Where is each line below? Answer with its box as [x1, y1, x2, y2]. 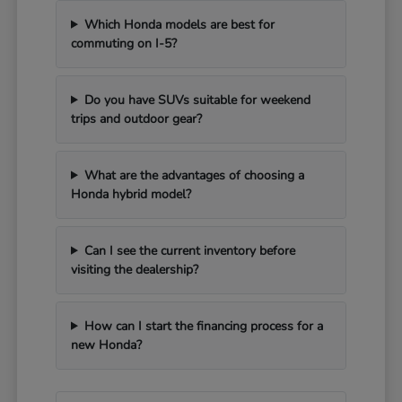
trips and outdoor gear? [71, 109, 203, 127]
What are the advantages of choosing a [83, 166, 304, 184]
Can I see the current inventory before [83, 241, 295, 259]
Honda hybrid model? [71, 185, 192, 203]
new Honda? [71, 336, 143, 354]
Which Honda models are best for [83, 15, 275, 33]
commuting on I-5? [71, 34, 178, 52]
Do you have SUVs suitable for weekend [83, 91, 310, 109]
